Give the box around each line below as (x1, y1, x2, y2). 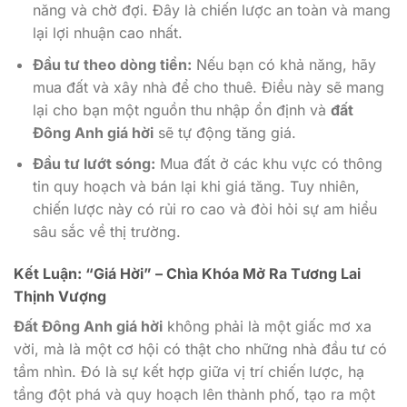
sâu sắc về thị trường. (32, 223, 181, 242)
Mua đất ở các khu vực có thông (154, 154, 382, 174)
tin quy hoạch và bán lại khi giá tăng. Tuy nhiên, (32, 177, 360, 196)
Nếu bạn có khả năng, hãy (191, 55, 376, 74)
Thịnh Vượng (14, 287, 106, 306)
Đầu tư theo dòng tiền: (32, 55, 192, 74)
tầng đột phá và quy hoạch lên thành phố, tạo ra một (14, 385, 375, 404)
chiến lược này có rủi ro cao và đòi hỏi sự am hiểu (32, 200, 377, 219)
